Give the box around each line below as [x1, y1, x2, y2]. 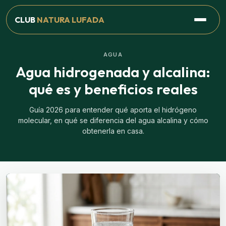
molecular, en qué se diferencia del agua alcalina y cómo [18, 116, 208, 125]
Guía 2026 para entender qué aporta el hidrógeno [29, 105, 197, 114]
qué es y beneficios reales [28, 80, 198, 98]
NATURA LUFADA [37, 14, 104, 25]
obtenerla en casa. [82, 127, 144, 135]
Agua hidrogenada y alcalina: [16, 63, 210, 81]
